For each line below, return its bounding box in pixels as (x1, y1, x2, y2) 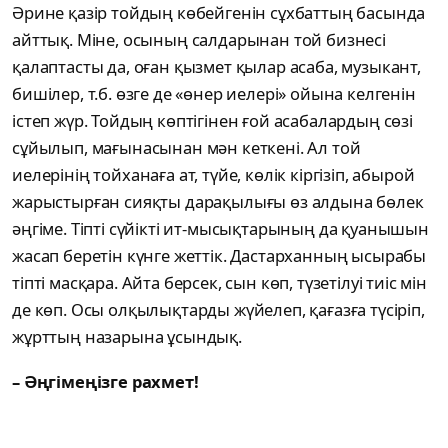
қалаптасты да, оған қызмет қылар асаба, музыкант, (12, 55, 421, 79)
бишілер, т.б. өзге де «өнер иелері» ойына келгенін (12, 82, 416, 106)
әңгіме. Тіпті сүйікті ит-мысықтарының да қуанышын (12, 217, 429, 241)
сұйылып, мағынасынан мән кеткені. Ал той (12, 136, 361, 160)
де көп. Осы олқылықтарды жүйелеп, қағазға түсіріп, (12, 298, 425, 322)
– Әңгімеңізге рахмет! (12, 370, 203, 394)
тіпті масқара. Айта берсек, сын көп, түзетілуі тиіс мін (12, 271, 427, 295)
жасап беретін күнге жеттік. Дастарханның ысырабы (12, 244, 427, 268)
